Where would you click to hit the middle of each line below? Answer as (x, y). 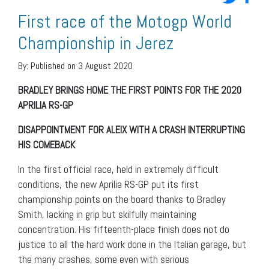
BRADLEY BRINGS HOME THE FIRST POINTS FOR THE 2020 (130, 90)
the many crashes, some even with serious (104, 260)
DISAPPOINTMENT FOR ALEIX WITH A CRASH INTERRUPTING (131, 130)
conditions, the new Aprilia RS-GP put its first (108, 185)
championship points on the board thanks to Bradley (122, 200)
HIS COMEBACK (47, 145)
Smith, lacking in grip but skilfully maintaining (107, 215)
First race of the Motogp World (125, 22)
